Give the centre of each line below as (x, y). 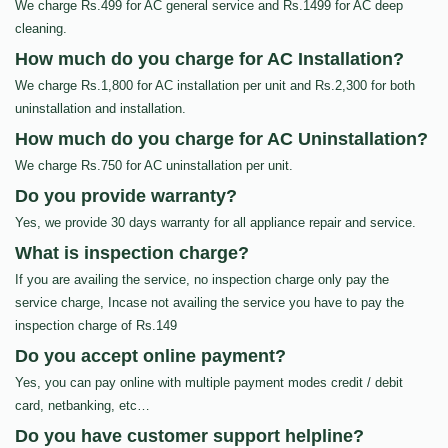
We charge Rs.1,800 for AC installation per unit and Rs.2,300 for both (215, 86)
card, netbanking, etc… (82, 406)
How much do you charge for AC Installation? (209, 59)
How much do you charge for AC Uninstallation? (221, 139)
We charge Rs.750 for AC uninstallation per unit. (154, 166)
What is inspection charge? (132, 253)
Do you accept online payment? (150, 356)
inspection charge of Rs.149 (96, 326)
